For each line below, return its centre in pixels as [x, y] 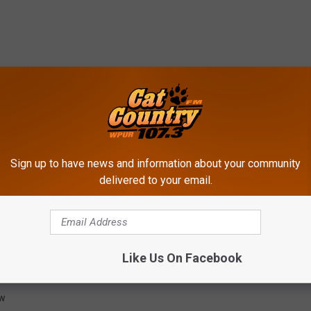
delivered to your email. [155, 180]
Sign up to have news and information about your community [155, 163]
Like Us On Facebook [182, 258]
